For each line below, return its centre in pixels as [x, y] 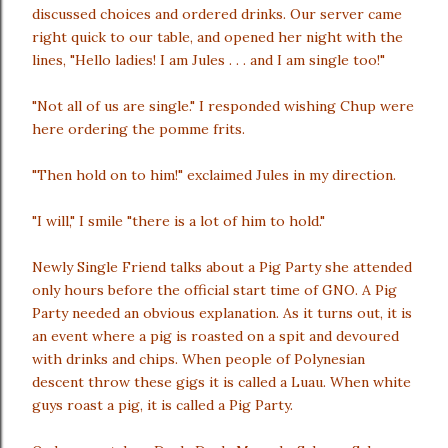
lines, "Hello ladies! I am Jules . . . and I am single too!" [208, 60]
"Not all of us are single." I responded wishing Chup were [223, 106]
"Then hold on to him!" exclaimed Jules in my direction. [214, 175]
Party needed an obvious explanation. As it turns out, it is [222, 313]
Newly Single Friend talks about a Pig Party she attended [222, 267]
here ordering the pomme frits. [138, 129]
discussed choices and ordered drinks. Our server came [217, 14]
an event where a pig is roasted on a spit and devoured [215, 336]
